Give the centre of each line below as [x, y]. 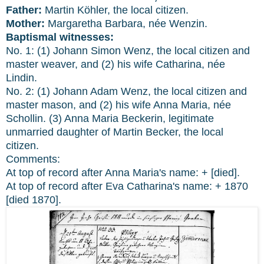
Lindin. [22, 77]
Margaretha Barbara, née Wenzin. [126, 23]
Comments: [33, 159]
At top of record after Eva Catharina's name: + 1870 [127, 186]
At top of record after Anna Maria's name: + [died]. [123, 172]
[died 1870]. [34, 199]
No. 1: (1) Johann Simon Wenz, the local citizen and [128, 50]
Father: [24, 10]
